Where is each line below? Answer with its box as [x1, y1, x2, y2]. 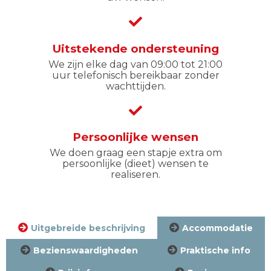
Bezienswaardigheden [33, 244, 139, 256]
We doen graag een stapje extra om [49, 147, 222, 159]
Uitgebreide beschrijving [31, 222, 145, 233]
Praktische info [180, 244, 250, 256]
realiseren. [111, 169, 160, 181]
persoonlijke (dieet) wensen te [62, 158, 209, 170]
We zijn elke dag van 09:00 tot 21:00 [48, 58, 223, 70]
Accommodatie [182, 222, 253, 233]
